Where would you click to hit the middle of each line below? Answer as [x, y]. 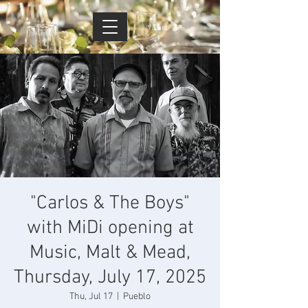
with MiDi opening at [110, 228]
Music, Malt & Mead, [110, 253]
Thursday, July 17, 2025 [110, 278]
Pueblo [137, 297]
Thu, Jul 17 [91, 297]
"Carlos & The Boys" [110, 203]
